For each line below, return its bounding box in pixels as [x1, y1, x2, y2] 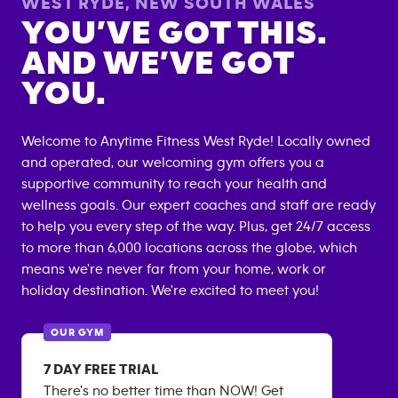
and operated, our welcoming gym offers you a [21, 155, 324, 170]
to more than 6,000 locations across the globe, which [21, 241, 357, 255]
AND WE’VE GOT [21, 46, 294, 81]
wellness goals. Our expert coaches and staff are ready [21, 198, 376, 212]
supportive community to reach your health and [21, 177, 327, 191]
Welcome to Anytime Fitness [21, 134, 203, 148]
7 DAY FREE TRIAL [44, 362, 158, 377]
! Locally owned [270, 134, 370, 148]
